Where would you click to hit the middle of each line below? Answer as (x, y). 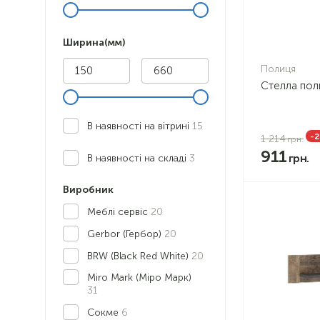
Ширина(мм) (94, 42)
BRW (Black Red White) (139, 256)
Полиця (278, 69)
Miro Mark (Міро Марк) (139, 277)
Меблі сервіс (119, 212)
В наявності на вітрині (140, 126)
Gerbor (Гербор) (126, 234)
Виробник (88, 190)
